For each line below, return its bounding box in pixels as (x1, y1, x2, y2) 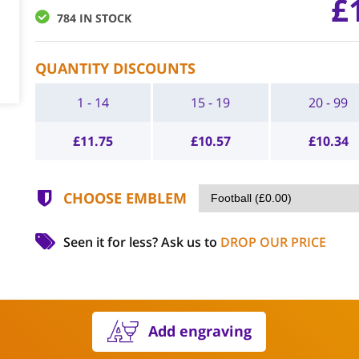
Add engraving (148, 321, 252, 341)
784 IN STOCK (56, 10, 131, 26)
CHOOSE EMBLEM (63, 188, 187, 208)
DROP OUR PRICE (220, 233, 326, 251)
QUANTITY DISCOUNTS (34, 58, 196, 78)
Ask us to (160, 233, 220, 251)
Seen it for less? (63, 233, 161, 251)
